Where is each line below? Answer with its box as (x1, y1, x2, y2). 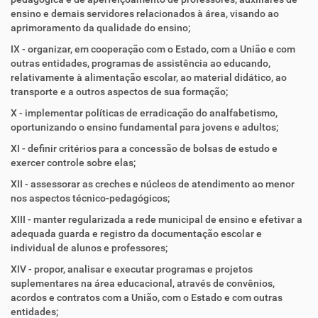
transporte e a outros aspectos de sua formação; (11, 86, 228, 97)
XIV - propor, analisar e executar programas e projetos (11, 263, 253, 275)
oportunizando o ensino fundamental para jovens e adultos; (11, 121, 278, 133)
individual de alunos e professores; (11, 242, 168, 253)
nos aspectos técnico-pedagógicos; (11, 192, 170, 204)
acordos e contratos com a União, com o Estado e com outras (11, 292, 283, 303)
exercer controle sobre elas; (11, 157, 136, 168)
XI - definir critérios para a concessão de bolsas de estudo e (11, 143, 278, 154)
